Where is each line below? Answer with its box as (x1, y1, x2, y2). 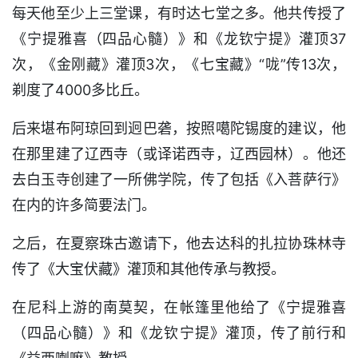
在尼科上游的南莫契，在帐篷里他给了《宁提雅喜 (12, 298, 346, 316)
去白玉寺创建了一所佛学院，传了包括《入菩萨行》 (12, 170, 346, 188)
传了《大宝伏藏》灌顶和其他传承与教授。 (12, 260, 285, 277)
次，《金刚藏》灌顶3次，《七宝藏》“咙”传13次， (12, 55, 346, 73)
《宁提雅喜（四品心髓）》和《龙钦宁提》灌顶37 (12, 30, 346, 47)
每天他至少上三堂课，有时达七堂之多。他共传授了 (12, 4, 346, 22)
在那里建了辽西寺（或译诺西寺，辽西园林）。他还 (12, 145, 346, 162)
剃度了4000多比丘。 (12, 81, 149, 98)
